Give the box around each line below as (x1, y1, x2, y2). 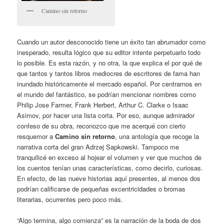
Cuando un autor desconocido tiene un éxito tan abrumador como (17, 36, 206, 46)
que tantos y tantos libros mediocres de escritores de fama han (17, 68, 200, 78)
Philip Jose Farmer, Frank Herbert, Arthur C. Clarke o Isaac (17, 99, 189, 109)
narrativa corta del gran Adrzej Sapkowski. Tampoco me (17, 141, 179, 151)
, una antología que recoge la (115, 131, 199, 141)
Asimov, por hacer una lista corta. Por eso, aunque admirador (17, 110, 195, 120)
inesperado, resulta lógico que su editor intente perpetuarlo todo (17, 47, 201, 57)
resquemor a (17, 131, 55, 141)
